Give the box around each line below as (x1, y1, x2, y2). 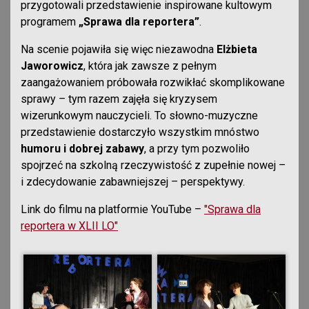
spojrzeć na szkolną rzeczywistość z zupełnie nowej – (21, 158, 286, 172)
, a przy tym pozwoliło (144, 141, 250, 155)
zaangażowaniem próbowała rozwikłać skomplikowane (21, 75, 285, 89)
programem (21, 14, 79, 28)
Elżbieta (217, 42, 257, 56)
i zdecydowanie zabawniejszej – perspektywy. (21, 175, 245, 188)
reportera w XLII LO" (21, 219, 118, 232)
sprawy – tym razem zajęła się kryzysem (21, 92, 217, 106)
